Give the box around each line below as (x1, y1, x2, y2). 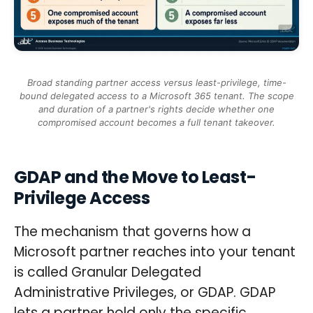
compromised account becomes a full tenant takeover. (38, 116, 275, 128)
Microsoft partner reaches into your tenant (14, 242, 296, 261)
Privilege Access (14, 186, 150, 210)
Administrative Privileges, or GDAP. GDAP (14, 282, 275, 302)
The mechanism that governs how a (14, 221, 251, 241)
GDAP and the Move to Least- (14, 165, 256, 189)
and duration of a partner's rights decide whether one (38, 103, 275, 115)
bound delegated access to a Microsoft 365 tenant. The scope (19, 89, 294, 101)
